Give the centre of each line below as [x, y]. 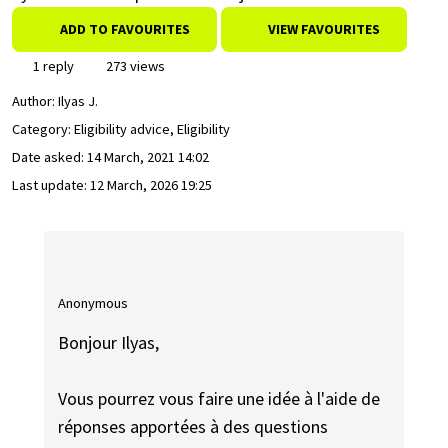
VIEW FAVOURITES [322, 29]
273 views [134, 66]
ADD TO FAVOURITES [124, 29]
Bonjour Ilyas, [109, 343]
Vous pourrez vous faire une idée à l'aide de [219, 399]
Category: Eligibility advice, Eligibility [121, 129]
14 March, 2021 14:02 [148, 157]
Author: [35, 101]
